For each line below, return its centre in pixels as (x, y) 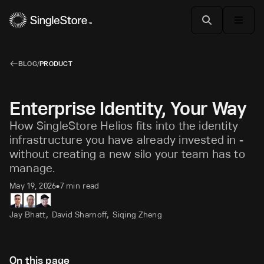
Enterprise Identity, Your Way (128, 108)
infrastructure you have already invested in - (127, 140)
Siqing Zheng (137, 214)
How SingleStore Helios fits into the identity (124, 126)
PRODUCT (56, 63)
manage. (33, 168)
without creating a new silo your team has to (127, 154)
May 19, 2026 (33, 186)
